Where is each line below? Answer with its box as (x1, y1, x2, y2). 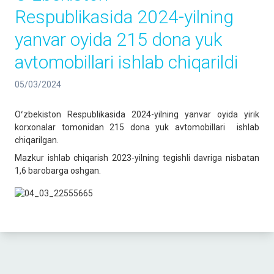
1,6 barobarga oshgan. (15, 166, 101, 176)
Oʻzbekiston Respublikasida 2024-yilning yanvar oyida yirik (15, 109, 259, 119)
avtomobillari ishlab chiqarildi (15, 51, 238, 73)
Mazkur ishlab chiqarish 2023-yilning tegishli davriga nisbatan (15, 153, 259, 163)
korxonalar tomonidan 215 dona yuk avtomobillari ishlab (15, 122, 259, 132)
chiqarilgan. (15, 135, 59, 145)
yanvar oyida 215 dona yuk (15, 29, 222, 50)
